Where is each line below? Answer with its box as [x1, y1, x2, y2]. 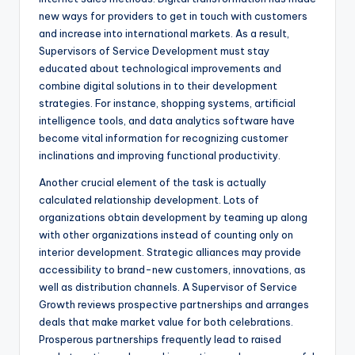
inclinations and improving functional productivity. [39, 149, 281, 162]
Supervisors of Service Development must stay [39, 44, 269, 58]
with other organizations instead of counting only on [39, 228, 293, 242]
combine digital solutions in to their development [39, 79, 277, 93]
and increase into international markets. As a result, [39, 27, 289, 40]
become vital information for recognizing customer [39, 132, 288, 145]
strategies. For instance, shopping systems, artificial [39, 97, 296, 110]
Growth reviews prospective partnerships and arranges [39, 298, 309, 311]
